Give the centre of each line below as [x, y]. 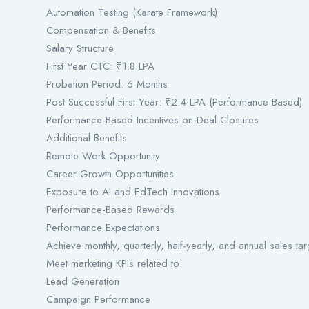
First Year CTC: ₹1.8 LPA [100, 67]
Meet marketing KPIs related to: [114, 264]
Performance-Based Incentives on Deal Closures [152, 120]
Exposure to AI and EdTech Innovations [133, 192]
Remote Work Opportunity [103, 156]
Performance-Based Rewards [110, 210]
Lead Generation [83, 282]
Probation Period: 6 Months [107, 84]
